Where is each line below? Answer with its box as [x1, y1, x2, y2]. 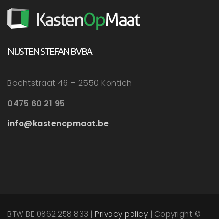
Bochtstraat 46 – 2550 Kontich [7, 77, 132, 89]
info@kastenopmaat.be [7, 117, 109, 129]
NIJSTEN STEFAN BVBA [7, 45, 92, 57]
